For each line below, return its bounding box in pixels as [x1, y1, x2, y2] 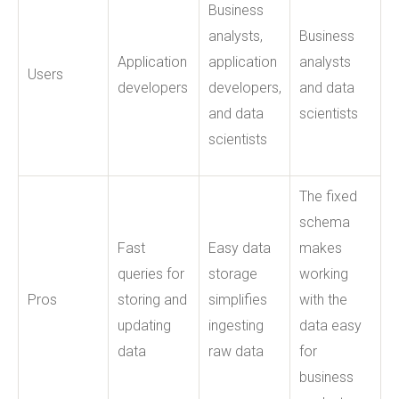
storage [208, 265, 257, 282]
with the [299, 291, 347, 308]
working [299, 265, 348, 282]
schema [299, 214, 350, 231]
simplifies [208, 291, 267, 308]
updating [118, 317, 171, 334]
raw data [208, 343, 264, 360]
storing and [118, 291, 187, 308]
